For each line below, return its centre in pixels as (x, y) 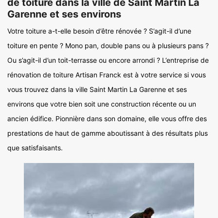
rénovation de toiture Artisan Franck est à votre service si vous (107, 75)
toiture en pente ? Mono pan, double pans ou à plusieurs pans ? (108, 45)
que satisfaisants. (35, 148)
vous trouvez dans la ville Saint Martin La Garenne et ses (97, 89)
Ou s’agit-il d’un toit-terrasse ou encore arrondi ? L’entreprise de (108, 60)
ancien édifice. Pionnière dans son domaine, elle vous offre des (107, 118)
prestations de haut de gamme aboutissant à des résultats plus (108, 133)
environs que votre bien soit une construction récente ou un (102, 104)
